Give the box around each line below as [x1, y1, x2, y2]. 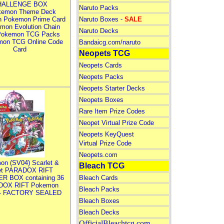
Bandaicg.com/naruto [78, 38, 140, 46]
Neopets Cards [78, 61, 122, 69]
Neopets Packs [78, 73, 123, 80]
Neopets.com [78, 151, 117, 158]
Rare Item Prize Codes [78, 107, 145, 115]
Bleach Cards [78, 174, 118, 181]
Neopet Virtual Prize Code [78, 119, 154, 126]
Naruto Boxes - [78, 15, 124, 23]
